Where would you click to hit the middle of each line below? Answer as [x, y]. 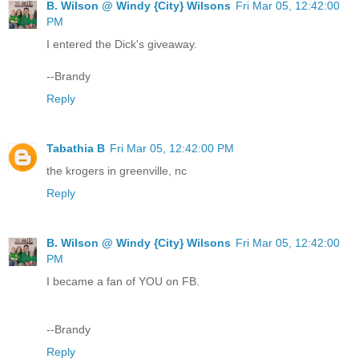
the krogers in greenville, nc [117, 171]
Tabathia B [76, 149]
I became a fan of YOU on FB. [123, 282]
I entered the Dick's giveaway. [122, 44]
